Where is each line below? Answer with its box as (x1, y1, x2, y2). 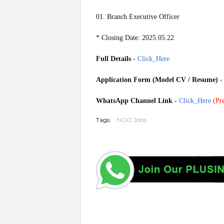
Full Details (96, 55, 131, 62)
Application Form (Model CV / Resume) (96, 76, 218, 83)
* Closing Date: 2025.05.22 (96, 34, 174, 41)
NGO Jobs (117, 116, 146, 123)
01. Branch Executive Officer (96, 13, 179, 20)
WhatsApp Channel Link (96, 97, 172, 104)
